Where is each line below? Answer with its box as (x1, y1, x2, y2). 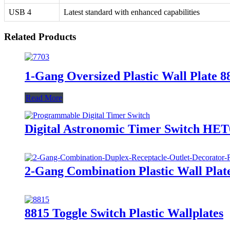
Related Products (4, 31, 76, 43)
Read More (26, 93, 62, 102)
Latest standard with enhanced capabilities (64, 8, 200, 17)
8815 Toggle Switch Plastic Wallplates (25, 206, 223, 220)
